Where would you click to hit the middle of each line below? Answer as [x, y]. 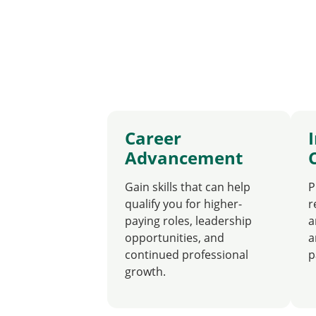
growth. [145, 272]
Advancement [184, 158]
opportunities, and [175, 238]
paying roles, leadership [188, 221]
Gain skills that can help [188, 187]
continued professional [187, 255]
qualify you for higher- [183, 204]
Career [153, 138]
